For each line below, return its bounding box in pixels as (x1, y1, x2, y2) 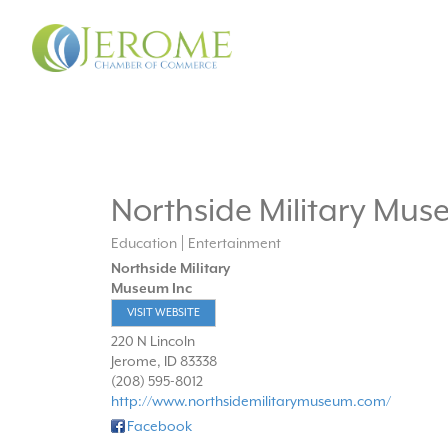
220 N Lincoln (110, 333, 195, 350)
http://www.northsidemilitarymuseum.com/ (110, 393, 391, 410)
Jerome (110, 353, 157, 370)
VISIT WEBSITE (126, 306, 200, 320)
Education (110, 235, 177, 252)
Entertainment (187, 235, 281, 252)
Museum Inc (110, 280, 192, 297)
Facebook (126, 418, 192, 435)
